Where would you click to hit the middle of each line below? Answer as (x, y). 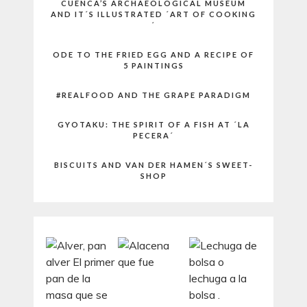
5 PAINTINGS (153, 65)
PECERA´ (153, 135)
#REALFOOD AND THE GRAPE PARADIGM (153, 95)
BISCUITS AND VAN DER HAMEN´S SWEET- (153, 164)
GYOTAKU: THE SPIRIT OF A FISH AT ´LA (153, 124)
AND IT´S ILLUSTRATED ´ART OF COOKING (153, 14)
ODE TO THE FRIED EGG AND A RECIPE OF (153, 54)
